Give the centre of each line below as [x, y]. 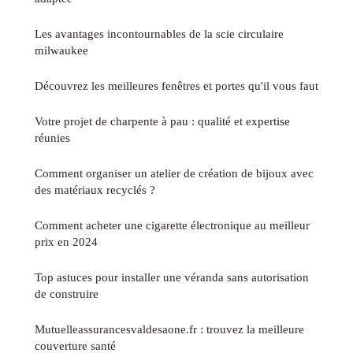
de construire [67, 293]
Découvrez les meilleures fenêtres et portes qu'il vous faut [176, 85]
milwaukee [61, 50]
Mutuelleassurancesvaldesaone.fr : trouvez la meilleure [169, 329]
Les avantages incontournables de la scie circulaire [159, 33]
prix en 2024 [66, 241]
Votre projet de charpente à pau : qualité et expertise [162, 121]
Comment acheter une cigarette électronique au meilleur [172, 225]
